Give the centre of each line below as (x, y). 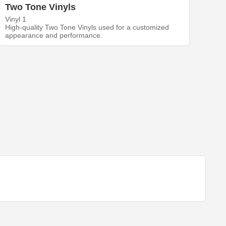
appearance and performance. (54, 36)
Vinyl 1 (16, 19)
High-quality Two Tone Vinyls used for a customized (87, 27)
